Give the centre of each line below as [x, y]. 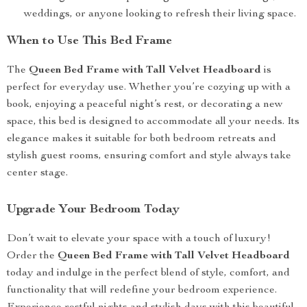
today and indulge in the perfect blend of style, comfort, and [148, 273]
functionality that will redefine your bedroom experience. [142, 291]
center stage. [37, 173]
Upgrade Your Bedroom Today [93, 210]
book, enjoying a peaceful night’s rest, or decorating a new [145, 105]
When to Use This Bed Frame [89, 41]
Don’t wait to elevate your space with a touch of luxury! [139, 239]
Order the [32, 256]
